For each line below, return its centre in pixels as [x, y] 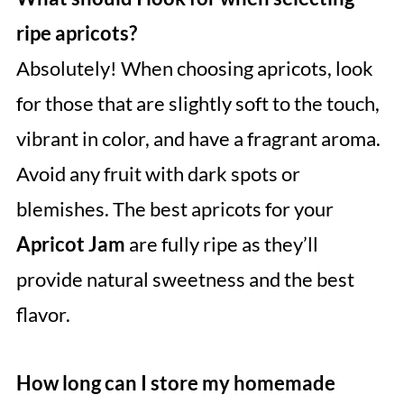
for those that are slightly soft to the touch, [197, 103]
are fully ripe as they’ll [221, 243]
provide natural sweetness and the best [185, 279]
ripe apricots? [76, 32]
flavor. [43, 314]
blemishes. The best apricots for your [174, 208]
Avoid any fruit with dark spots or [158, 173]
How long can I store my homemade [175, 382]
